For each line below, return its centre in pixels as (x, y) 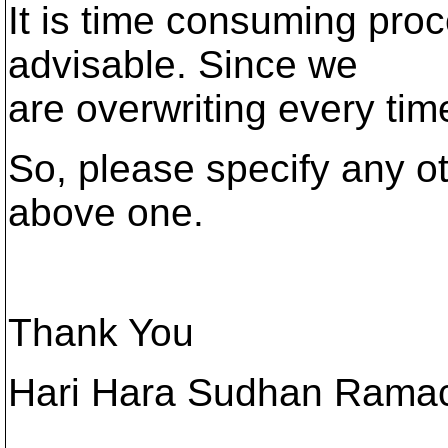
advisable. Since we (183, 64)
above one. (106, 212)
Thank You (101, 332)
